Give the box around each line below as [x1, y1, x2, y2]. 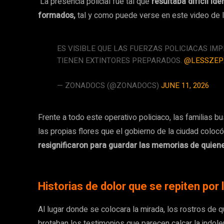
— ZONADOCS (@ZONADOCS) [57, 80, 161, 91]
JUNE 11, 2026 [161, 80, 209, 91]
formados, [38, 9, 75, 22]
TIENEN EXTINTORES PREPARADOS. [57, 55, 184, 66]
